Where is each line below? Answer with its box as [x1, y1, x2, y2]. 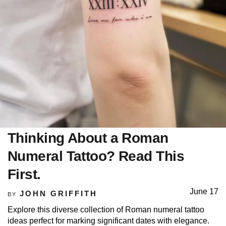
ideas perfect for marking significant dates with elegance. [8, 216, 209, 225]
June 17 [190, 187, 218, 196]
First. [8, 166, 41, 182]
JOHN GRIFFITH [19, 189, 97, 198]
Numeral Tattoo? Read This [8, 148, 185, 164]
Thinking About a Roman [8, 130, 168, 146]
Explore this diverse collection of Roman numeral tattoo [8, 205, 204, 214]
